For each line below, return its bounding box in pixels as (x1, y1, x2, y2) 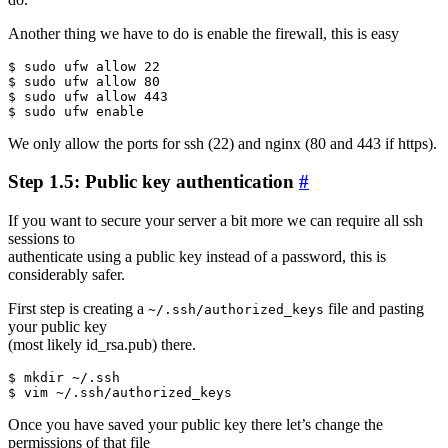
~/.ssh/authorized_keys (148, 302, 324, 318)
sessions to (8, 230, 75, 248)
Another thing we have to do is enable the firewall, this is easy (8, 24, 399, 42)
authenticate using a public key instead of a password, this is (8, 248, 386, 266)
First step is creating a (8, 300, 148, 318)
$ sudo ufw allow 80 (8, 73, 160, 89)
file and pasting (324, 300, 424, 318)
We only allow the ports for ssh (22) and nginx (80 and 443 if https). (8, 134, 437, 152)
